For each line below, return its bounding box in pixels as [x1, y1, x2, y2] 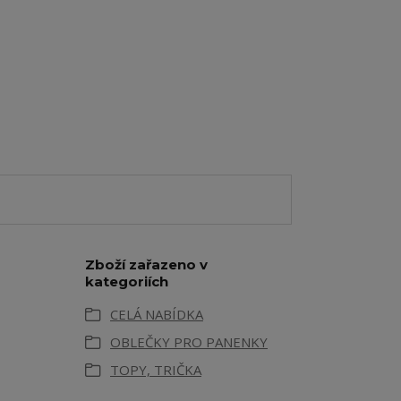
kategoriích [85, 273, 168, 291]
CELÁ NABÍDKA [110, 305, 203, 324]
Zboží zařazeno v [85, 256, 208, 274]
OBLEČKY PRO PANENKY [110, 333, 268, 352]
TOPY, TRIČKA [110, 361, 201, 380]
